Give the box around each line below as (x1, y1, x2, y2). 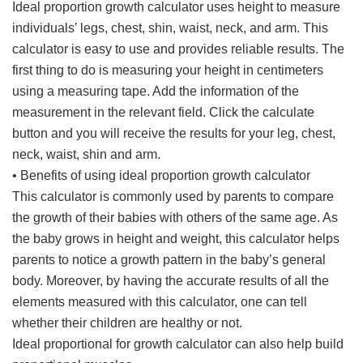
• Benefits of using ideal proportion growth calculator (12, 168, 311, 182)
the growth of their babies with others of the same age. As (12, 210, 339, 224)
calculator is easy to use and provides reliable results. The (12, 41, 345, 56)
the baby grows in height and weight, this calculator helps (12, 231, 340, 246)
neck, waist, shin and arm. (12, 147, 161, 161)
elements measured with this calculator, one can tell (12, 294, 308, 309)
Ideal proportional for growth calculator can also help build (12, 336, 344, 351)
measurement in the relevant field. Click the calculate (12, 105, 315, 119)
